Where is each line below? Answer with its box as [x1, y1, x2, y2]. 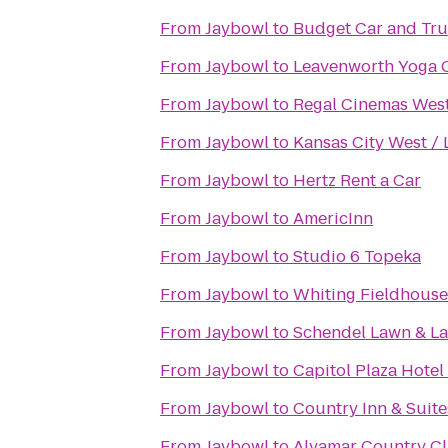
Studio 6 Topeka [293, 245, 421, 268]
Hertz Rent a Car [293, 169, 421, 192]
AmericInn [293, 207, 373, 230]
